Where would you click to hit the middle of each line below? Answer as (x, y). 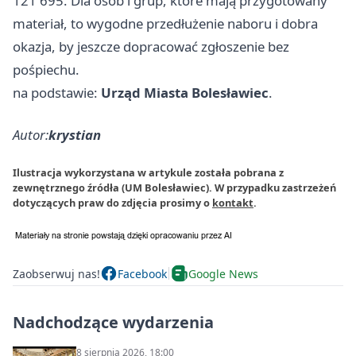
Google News (223, 273)
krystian (75, 135)
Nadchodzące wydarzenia (113, 322)
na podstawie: (57, 93)
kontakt (233, 203)
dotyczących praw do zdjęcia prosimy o (112, 203)
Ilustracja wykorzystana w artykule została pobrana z (148, 172)
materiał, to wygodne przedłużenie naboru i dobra (165, 23)
